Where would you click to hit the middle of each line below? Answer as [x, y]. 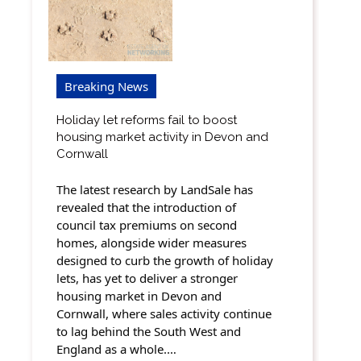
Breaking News [106, 86]
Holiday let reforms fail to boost [147, 120]
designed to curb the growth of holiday [165, 261]
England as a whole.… [116, 349]
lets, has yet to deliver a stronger [147, 278]
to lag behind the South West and [149, 332]
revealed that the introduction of [146, 207]
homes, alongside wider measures [151, 243]
